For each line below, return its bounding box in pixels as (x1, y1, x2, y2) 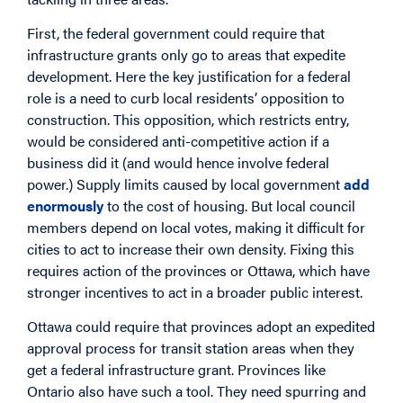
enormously (27, 194, 103, 216)
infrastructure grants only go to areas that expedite (27, 43, 345, 65)
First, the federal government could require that (27, 22, 325, 43)
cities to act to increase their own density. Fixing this (27, 237, 354, 259)
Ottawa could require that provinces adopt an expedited (27, 316, 375, 337)
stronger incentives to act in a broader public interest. (27, 281, 363, 302)
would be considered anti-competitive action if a (27, 130, 329, 151)
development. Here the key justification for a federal (27, 65, 351, 86)
